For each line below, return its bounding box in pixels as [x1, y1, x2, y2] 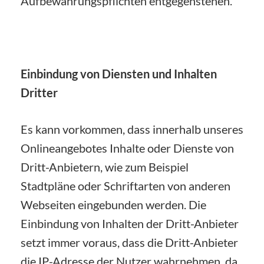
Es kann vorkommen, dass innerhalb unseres [21, 121, 243, 136]
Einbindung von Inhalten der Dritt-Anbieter [21, 216, 239, 230]
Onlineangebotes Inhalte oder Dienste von [21, 140, 234, 155]
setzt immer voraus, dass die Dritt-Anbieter [21, 235, 238, 249]
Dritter [21, 85, 58, 100]
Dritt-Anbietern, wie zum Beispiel [21, 159, 189, 174]
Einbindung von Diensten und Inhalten [21, 66, 217, 81]
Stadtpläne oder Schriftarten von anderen [21, 178, 230, 193]
